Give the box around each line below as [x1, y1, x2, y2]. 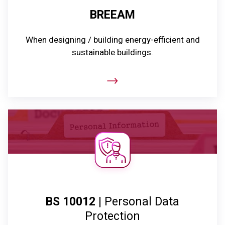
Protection [85, 209, 140, 223]
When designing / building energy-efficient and [25, 35, 200, 45]
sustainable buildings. [72, 47, 153, 58]
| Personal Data [95, 194, 179, 208]
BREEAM [90, 8, 135, 22]
